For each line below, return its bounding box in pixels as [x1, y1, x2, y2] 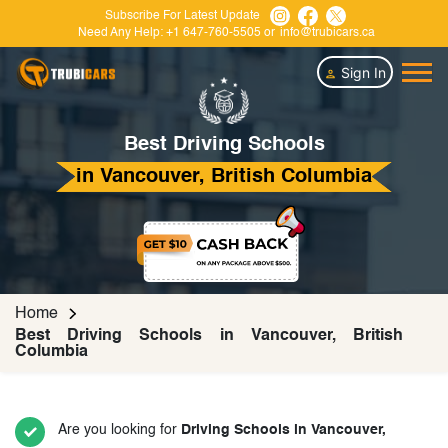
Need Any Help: [78, 27, 163, 39]
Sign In [337, 63, 386, 81]
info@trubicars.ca [280, 27, 375, 39]
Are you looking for [58, 423, 181, 438]
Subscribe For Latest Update [104, 9, 260, 22]
